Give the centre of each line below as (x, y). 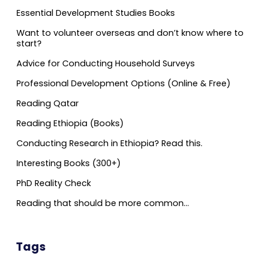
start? (29, 44)
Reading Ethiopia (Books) (70, 124)
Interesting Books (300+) (69, 163)
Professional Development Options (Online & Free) (124, 84)
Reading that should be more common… (103, 203)
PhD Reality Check (54, 183)
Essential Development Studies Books (96, 13)
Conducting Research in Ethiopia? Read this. (109, 144)
